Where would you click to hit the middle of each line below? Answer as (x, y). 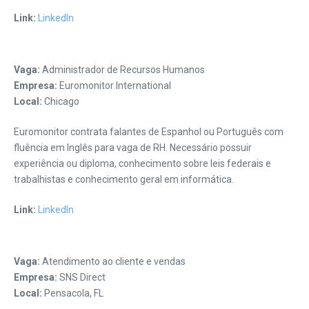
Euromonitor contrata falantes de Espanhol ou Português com (149, 132)
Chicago (61, 101)
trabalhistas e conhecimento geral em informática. (124, 179)
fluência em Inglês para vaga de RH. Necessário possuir (133, 148)
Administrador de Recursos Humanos (122, 70)
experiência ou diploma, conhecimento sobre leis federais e (142, 163)
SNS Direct (81, 277)
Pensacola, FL (73, 293)
